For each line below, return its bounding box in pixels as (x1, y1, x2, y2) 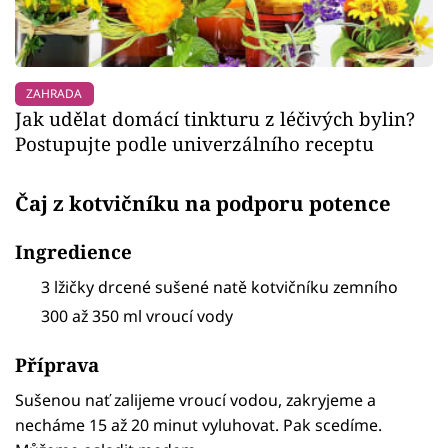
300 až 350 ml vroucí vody (41, 305, 234, 328)
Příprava (15, 351, 99, 377)
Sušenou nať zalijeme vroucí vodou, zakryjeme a (15, 388, 376, 411)
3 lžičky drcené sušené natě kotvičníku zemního (41, 276, 399, 299)
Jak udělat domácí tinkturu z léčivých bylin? (15, 105, 415, 131)
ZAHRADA (26, 84, 83, 102)
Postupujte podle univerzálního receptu (15, 130, 374, 156)
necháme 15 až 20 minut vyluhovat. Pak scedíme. (15, 413, 382, 436)
